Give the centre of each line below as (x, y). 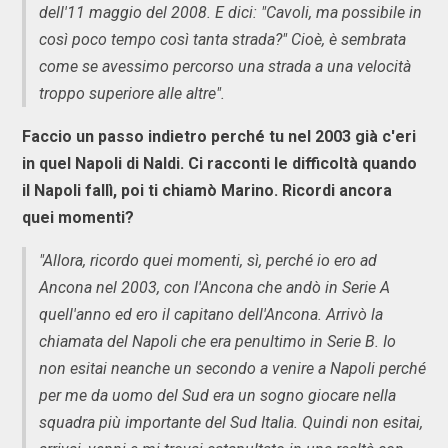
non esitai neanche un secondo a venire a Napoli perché (232, 368)
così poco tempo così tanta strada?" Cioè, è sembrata (222, 39)
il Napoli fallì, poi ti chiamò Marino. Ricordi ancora (207, 190)
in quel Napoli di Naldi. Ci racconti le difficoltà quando (219, 163)
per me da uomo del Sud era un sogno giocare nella (217, 395)
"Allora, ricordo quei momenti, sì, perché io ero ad (208, 260)
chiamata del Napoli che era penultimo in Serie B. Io (217, 341)
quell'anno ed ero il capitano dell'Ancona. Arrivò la (211, 314)
